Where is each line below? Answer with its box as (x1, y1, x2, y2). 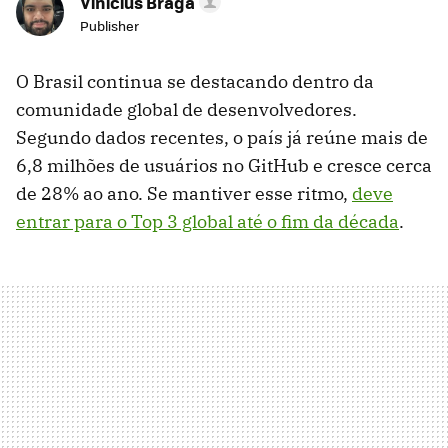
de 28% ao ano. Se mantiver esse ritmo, (16, 182, 352, 206)
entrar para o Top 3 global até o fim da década (16, 210, 399, 234)
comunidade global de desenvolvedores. (16, 98, 357, 122)
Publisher (80, 16, 139, 36)
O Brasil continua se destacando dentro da (16, 70, 374, 94)
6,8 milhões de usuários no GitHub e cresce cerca (16, 154, 432, 178)
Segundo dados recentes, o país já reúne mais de (16, 126, 428, 150)
